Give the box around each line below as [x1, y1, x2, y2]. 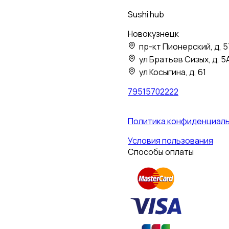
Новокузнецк [128, 28, 179, 40]
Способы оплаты [128, 146, 194, 158]
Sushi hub [128, 9, 164, 20]
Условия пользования [128, 135, 213, 147]
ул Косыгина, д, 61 [139, 66, 206, 78]
